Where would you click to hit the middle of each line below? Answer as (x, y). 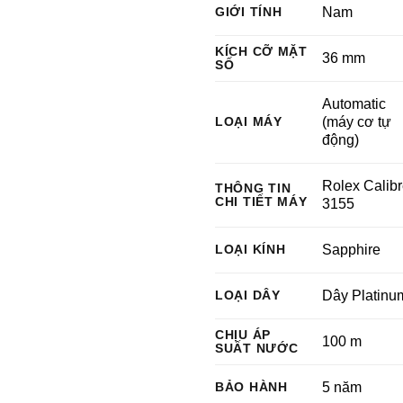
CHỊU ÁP (243, 335)
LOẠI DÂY (248, 295)
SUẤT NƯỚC (257, 348)
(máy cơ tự (357, 122)
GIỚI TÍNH (249, 12)
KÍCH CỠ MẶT (261, 51)
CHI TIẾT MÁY (261, 201)
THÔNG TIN (253, 188)
